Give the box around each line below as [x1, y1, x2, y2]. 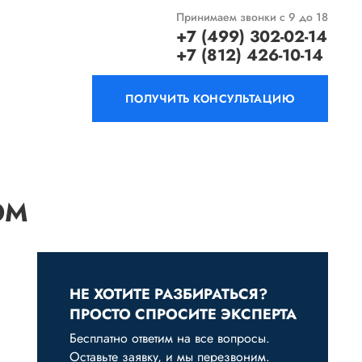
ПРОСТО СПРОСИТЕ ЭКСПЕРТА [69, 304, 297, 325]
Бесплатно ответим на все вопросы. [69, 329, 270, 347]
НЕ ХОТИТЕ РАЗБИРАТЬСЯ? [69, 284, 267, 305]
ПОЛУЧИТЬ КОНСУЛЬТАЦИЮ [124, 90, 296, 107]
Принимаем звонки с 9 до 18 [176, 9, 328, 25]
